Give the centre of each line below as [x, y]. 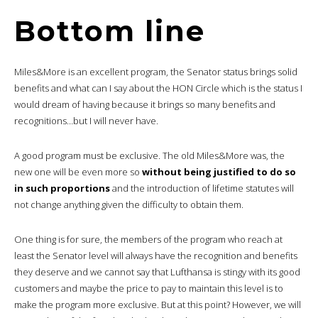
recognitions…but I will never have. [86, 120]
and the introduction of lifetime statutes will [202, 188]
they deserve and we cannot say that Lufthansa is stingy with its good [157, 272]
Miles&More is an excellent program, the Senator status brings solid [156, 71]
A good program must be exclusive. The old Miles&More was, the [149, 155]
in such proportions [62, 188]
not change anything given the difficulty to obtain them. [129, 204]
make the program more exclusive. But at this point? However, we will [158, 304]
